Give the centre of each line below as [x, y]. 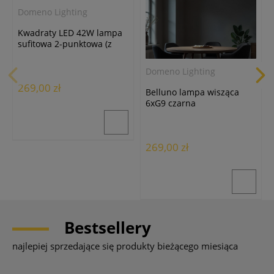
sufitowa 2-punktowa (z [65, 44]
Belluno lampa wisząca [192, 92]
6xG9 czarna [171, 103]
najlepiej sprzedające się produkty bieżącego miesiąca [125, 246]
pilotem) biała [46, 55]
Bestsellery [108, 227]
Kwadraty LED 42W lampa [70, 33]
